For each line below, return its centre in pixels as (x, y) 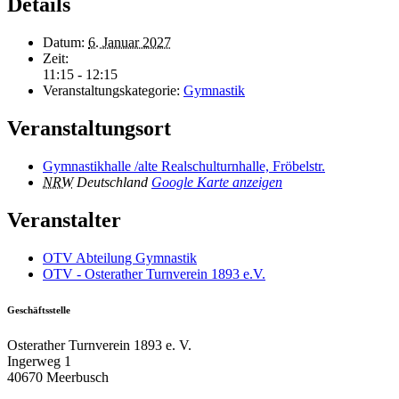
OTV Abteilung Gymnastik (120, 257)
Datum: (64, 43)
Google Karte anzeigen (217, 182)
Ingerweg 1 (39, 361)
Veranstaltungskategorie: (111, 91)
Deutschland (112, 182)
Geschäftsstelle (39, 309)
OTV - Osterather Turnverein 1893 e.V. (154, 273)
